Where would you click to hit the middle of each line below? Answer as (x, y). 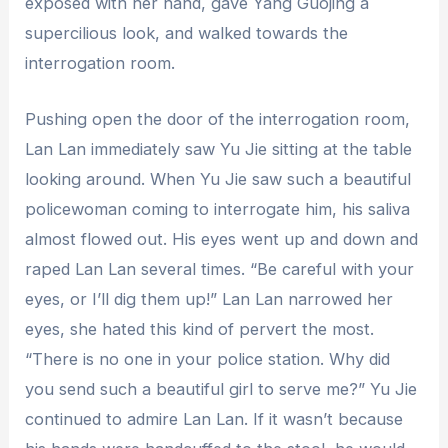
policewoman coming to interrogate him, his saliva (218, 208)
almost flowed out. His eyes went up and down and (222, 238)
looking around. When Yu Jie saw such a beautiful (218, 178)
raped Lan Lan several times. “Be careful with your (220, 268)
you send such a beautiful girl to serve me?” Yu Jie (221, 388)
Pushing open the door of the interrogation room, (218, 118)
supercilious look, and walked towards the (187, 32)
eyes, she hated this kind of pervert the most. (200, 328)
